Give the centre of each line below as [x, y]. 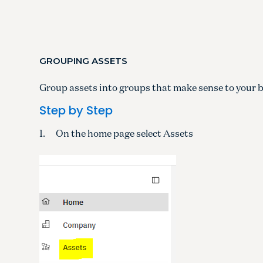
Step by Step [76, 110]
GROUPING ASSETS [84, 60]
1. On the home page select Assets [117, 133]
